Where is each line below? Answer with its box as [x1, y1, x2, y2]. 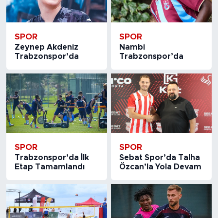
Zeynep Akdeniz [14, 43, 78, 51]
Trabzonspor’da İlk [14, 153, 89, 162]
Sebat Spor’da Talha [119, 153, 200, 162]
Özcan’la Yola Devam [119, 163, 202, 171]
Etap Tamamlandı [14, 163, 85, 171]
